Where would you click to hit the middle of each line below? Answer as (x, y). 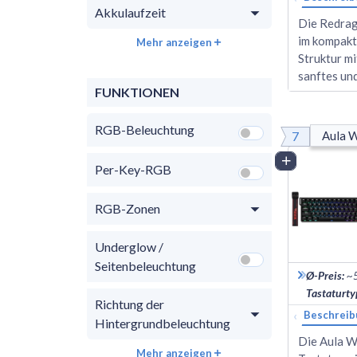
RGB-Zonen (127, 208)
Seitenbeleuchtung (145, 265)
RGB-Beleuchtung (145, 129)
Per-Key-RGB (133, 169)
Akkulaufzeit (130, 12)
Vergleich (319, 160)
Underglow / (129, 246)
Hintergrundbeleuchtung (163, 323)
